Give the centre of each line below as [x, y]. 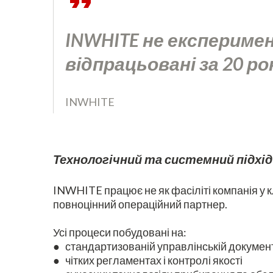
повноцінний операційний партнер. [140, 204]
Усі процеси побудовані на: [120, 232]
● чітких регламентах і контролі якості [148, 261]
